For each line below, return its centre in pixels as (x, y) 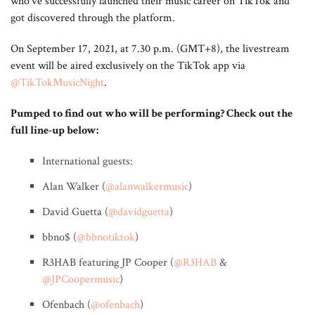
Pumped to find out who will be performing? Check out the (152, 114)
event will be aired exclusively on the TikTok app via (129, 66)
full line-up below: (54, 130)
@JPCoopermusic (81, 279)
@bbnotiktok (106, 237)
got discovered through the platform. (93, 18)
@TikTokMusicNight (57, 83)
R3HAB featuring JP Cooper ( (108, 263)
